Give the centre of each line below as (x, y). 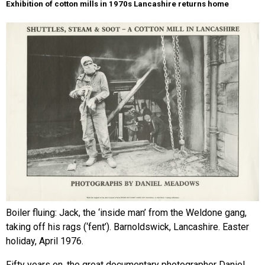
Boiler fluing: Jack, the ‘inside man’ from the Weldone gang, (126, 213)
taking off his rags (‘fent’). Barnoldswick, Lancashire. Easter (127, 227)
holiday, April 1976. (45, 241)
